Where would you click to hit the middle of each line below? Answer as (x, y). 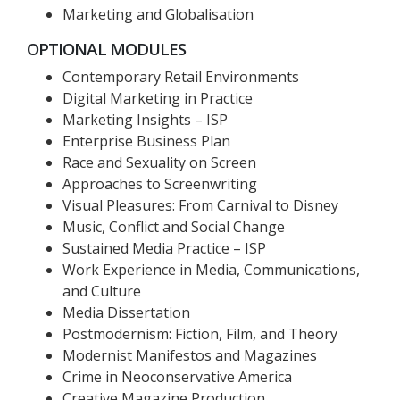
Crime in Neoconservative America (177, 377)
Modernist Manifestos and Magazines (190, 355)
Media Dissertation (126, 312)
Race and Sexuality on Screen (159, 162)
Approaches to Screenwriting (160, 184)
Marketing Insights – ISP (145, 120)
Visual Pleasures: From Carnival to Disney (200, 205)
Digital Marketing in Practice (158, 98)
